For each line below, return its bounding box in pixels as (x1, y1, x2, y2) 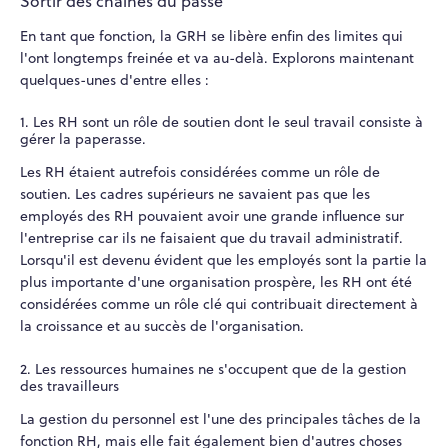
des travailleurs (20, 375, 119, 396)
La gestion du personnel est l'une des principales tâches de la (20, 408, 421, 429)
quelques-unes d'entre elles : (20, 69, 209, 90)
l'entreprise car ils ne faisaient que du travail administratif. (20, 228, 403, 249)
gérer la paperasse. (20, 129, 146, 150)
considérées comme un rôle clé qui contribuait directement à (20, 294, 418, 315)
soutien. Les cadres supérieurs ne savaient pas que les (20, 184, 370, 205)
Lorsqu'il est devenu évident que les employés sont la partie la (20, 250, 427, 271)
